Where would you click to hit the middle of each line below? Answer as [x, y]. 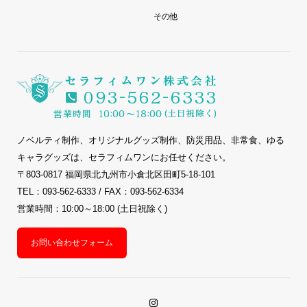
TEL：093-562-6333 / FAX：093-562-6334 [100, 192]
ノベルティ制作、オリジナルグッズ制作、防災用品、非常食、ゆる [150, 140]
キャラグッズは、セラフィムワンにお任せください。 [124, 158]
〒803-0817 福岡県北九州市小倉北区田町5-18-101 [116, 175]
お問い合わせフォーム [72, 243]
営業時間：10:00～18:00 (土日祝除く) [92, 209]
